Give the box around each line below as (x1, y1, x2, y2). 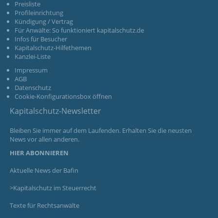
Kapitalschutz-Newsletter (10, 106, 101, 117)
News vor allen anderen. (10, 135, 79, 144)
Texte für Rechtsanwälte (10, 201, 79, 210)
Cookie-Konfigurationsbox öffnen (15, 92, 112, 101)
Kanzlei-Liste (15, 52, 51, 61)
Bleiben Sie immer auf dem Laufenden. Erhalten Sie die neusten (10, 126, 192, 135)
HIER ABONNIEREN (10, 148, 69, 158)
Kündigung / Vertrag (15, 17, 73, 26)
